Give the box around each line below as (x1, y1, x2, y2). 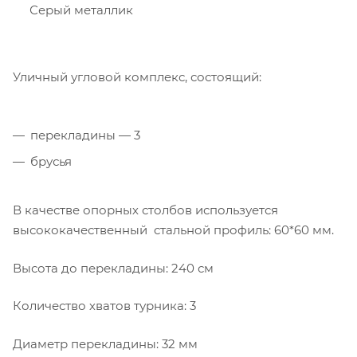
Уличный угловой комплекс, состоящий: (13, 69, 261, 84)
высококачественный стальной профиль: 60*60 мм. (13, 222, 334, 238)
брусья (30, 154, 75, 170)
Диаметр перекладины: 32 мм (13, 335, 198, 351)
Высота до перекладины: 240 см (13, 260, 214, 276)
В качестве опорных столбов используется (13, 202, 278, 218)
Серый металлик (29, 2, 133, 18)
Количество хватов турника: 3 (13, 298, 196, 314)
